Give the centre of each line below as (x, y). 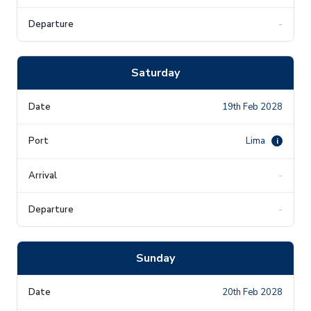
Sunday (155, 258)
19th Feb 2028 (252, 107)
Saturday (155, 73)
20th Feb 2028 (252, 292)
